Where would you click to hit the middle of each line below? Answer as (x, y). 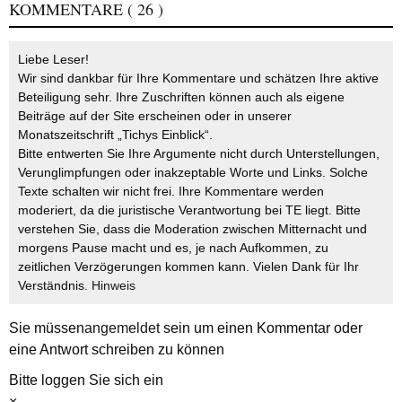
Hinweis (114, 286)
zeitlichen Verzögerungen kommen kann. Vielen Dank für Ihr (188, 267)
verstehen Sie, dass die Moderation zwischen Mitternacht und (192, 229)
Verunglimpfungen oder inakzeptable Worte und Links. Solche (193, 173)
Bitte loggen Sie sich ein (86, 380)
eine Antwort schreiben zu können (117, 350)
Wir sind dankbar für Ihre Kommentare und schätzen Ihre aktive (198, 79)
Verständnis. (55, 286)
